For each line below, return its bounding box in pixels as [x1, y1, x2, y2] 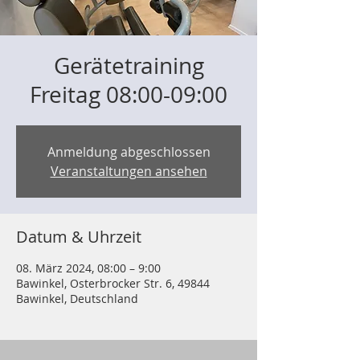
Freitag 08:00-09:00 [30, 80, 227, 109]
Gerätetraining [53, 51, 204, 80]
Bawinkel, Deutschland [16, 291, 138, 306]
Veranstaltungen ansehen [50, 162, 207, 180]
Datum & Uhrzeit [16, 226, 141, 247]
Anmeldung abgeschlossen [47, 143, 211, 161]
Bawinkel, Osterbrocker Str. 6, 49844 [16, 276, 210, 291]
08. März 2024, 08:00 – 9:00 [16, 260, 161, 276]
